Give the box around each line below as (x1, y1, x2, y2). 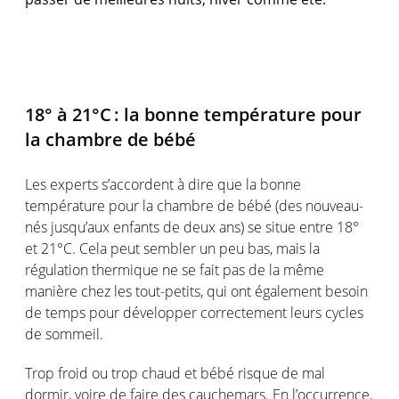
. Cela (72, 238, 110, 258)
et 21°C (25, 238, 72, 258)
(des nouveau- (272, 195, 363, 216)
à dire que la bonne (174, 174, 301, 194)
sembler (143, 238, 196, 258)
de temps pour (25, 302, 123, 322)
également (255, 281, 322, 301)
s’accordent (102, 174, 174, 194)
